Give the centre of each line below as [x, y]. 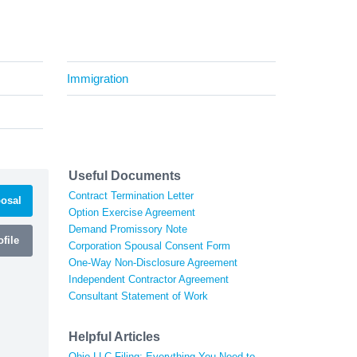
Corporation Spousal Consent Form [149, 245]
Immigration [97, 78]
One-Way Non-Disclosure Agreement [153, 262]
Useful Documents [125, 175]
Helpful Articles [114, 336]
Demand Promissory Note [128, 229]
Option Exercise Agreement [132, 212]
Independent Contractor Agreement [149, 279]
